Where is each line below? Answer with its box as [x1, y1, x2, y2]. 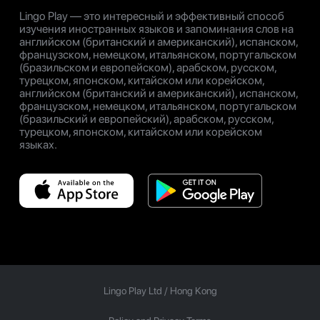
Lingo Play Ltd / [103, 284, 170, 296]
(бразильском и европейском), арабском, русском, [19, 60, 276, 74]
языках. [19, 137, 57, 151]
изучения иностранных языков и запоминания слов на [19, 21, 294, 36]
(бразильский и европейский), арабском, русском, [19, 111, 274, 126]
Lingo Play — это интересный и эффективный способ [19, 9, 284, 23]
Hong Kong [169, 284, 217, 296]
